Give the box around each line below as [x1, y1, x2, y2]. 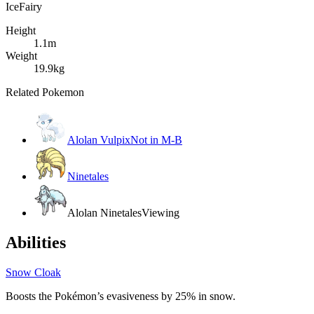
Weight [6, 50, 37, 62]
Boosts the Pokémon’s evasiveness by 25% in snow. [6, 290, 235, 303]
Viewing [142, 207, 179, 219]
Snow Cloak [6, 266, 61, 279]
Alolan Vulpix [67, 134, 130, 146]
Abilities [6, 233, 66, 252]
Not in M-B [130, 134, 182, 146]
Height [6, 25, 36, 37]
